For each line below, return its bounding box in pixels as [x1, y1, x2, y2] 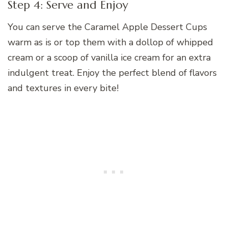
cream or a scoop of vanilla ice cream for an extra [8, 51, 211, 64]
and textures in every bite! [8, 81, 119, 94]
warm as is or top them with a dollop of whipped [8, 36, 213, 48]
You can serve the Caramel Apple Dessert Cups [8, 20, 207, 33]
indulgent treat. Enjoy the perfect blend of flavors [8, 66, 217, 79]
